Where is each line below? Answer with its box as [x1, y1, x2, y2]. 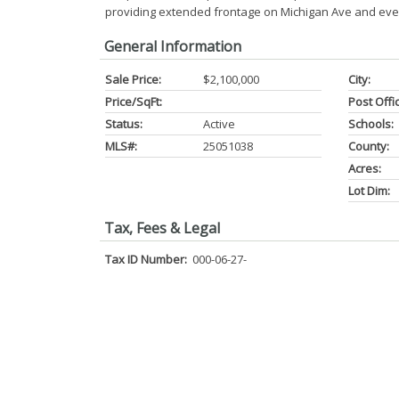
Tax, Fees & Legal [104, 218, 220, 238]
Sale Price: [105, 71, 161, 87]
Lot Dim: [347, 183, 390, 199]
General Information [104, 37, 241, 56]
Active [203, 116, 235, 132]
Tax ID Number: [105, 251, 190, 267]
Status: [105, 116, 142, 132]
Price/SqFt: [105, 94, 162, 110]
